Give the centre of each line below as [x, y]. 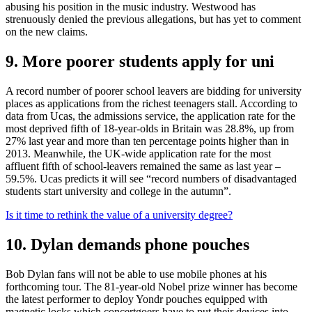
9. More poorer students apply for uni [140, 61]
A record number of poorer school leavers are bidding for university [154, 91]
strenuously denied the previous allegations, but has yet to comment [153, 19]
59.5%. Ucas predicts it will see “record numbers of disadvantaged [151, 178]
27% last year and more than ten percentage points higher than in [147, 141]
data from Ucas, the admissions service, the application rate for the [150, 116]
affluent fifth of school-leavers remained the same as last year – [143, 166]
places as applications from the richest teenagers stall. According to [151, 103]
